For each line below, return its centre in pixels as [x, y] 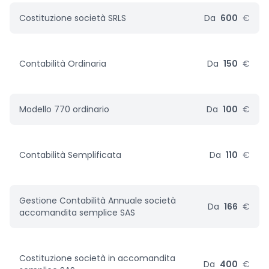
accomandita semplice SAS [77, 213]
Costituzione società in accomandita [97, 258]
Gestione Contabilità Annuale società [98, 201]
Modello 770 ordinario [64, 109]
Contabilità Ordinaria [63, 64]
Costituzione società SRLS [73, 18]
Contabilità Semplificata [70, 155]
